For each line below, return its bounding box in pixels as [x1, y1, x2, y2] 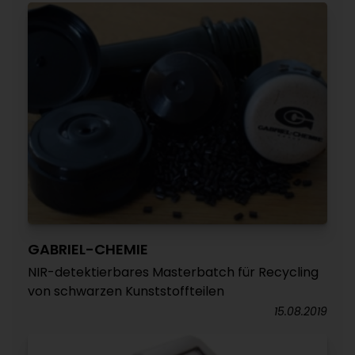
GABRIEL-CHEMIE [28, 239, 148, 260]
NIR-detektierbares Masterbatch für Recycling [28, 263, 319, 282]
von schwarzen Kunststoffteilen [28, 282, 224, 301]
